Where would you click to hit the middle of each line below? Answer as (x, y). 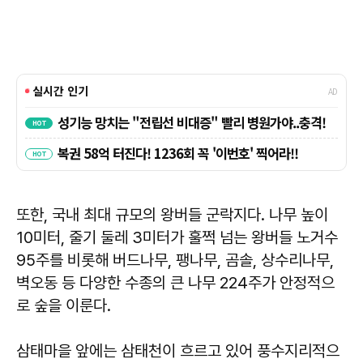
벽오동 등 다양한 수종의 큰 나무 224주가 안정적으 (175, 282)
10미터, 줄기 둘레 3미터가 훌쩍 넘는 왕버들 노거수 (177, 237)
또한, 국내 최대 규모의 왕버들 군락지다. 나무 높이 (172, 214)
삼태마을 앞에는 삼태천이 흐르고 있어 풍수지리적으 (178, 350)
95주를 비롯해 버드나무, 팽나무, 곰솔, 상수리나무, (175, 260)
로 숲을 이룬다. (64, 305)
